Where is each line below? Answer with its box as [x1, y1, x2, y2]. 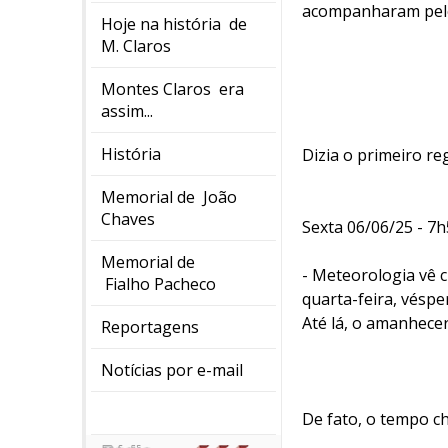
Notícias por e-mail [101, 359, 243, 381]
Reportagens [101, 316, 199, 338]
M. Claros [101, 35, 171, 57]
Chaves [101, 208, 155, 230]
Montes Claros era [101, 78, 244, 100]
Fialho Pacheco [101, 273, 216, 295]
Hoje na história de [101, 13, 247, 35]
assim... [101, 100, 153, 122]
